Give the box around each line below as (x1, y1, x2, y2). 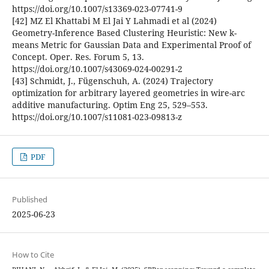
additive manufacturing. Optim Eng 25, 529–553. (11, 99, 208, 111)
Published (11, 194, 47, 205)
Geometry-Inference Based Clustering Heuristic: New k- (11, 27, 237, 39)
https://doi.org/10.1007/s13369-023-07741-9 (11, 3, 183, 15)
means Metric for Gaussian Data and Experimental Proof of (11, 39, 251, 51)
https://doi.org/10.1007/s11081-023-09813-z (11, 111, 182, 123)
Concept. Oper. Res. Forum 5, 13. (11, 51, 144, 63)
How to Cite (11, 249, 54, 260)
